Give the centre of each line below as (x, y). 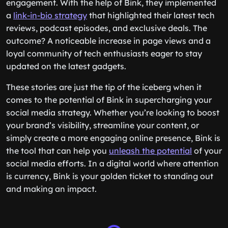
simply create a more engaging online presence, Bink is (113, 138)
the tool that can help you (58, 151)
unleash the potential (150, 151)
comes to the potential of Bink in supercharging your (109, 100)
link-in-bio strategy (50, 15)
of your (207, 151)
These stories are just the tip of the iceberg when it (104, 87)
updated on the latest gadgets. (66, 66)
